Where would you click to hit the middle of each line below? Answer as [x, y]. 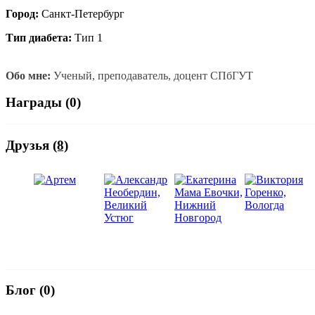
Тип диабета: [39, 37]
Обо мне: [28, 75]
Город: [22, 13]
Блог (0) [30, 290]
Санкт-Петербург [82, 13]
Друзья [29, 145]
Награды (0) [43, 103]
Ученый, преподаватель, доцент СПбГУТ [152, 75]
